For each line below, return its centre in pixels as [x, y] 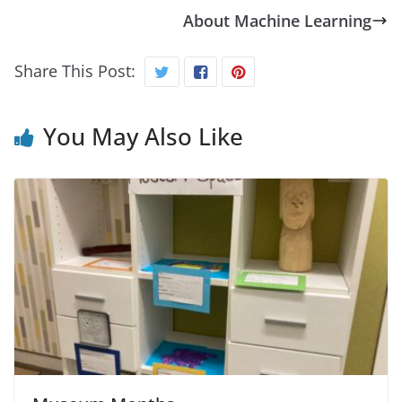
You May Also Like [143, 137]
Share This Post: [75, 71]
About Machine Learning [277, 21]
